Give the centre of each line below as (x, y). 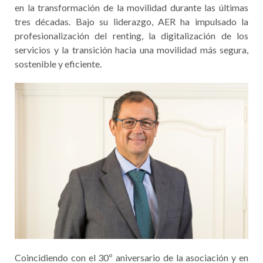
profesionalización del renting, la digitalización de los (131, 36)
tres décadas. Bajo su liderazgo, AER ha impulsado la (131, 21)
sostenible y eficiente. (58, 64)
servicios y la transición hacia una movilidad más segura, (131, 50)
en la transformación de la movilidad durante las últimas (131, 7)
